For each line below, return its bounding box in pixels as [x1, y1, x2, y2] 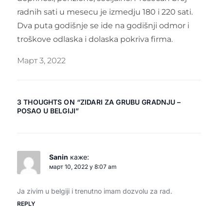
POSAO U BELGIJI [17, 106, 76, 115]
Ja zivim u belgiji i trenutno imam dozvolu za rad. [17, 186, 172, 195]
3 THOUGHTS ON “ [17, 97, 81, 106]
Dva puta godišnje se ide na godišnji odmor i [17, 20, 189, 30]
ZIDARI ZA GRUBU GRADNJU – [80, 97, 181, 106]
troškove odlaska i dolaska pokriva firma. [17, 34, 173, 44]
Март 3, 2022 [17, 55, 66, 65]
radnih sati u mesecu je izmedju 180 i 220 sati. [17, 7, 193, 17]
